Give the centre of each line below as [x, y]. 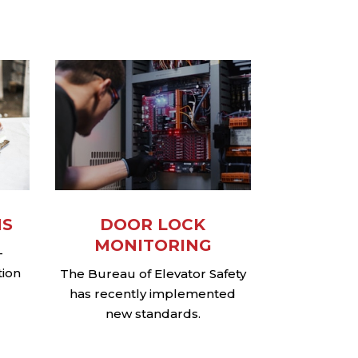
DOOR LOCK [153, 225]
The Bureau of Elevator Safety [153, 274]
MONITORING [153, 246]
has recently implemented [153, 294]
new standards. [153, 314]
